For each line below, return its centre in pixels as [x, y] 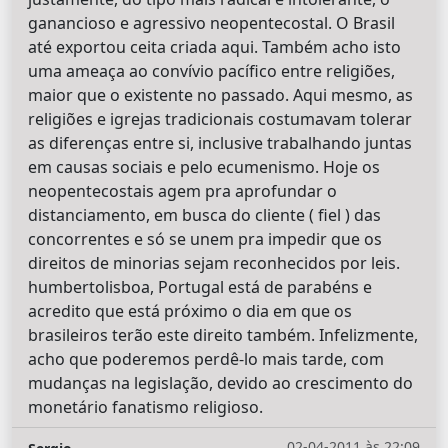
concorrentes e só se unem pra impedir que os [205, 238]
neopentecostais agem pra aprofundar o [182, 190]
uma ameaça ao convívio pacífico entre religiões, [211, 70]
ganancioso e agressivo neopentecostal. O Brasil [211, 22]
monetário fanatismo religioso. [145, 406]
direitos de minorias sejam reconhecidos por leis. [214, 262]
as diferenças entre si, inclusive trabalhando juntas [220, 142]
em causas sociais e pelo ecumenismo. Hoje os [204, 166]
